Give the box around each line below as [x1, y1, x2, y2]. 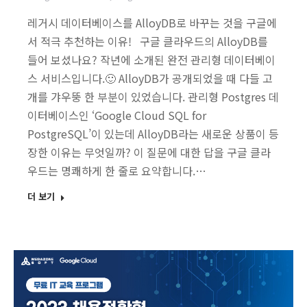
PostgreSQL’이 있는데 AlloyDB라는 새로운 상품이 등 [27, 125, 279, 143]
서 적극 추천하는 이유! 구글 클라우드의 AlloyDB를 [27, 33, 268, 50]
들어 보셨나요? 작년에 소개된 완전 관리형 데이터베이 [27, 51, 275, 69]
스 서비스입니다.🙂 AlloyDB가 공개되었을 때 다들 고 [27, 70, 273, 87]
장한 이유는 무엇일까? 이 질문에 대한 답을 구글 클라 [27, 144, 271, 161]
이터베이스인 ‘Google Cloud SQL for [27, 107, 206, 124]
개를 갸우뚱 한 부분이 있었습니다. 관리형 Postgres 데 [27, 88, 279, 106]
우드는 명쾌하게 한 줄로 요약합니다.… [27, 162, 206, 180]
